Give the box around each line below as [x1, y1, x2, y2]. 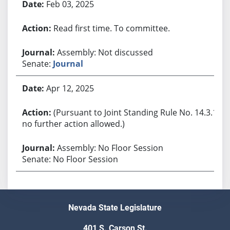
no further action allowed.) [22, 118, 125, 129]
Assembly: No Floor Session [56, 142, 163, 154]
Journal [52, 57, 83, 69]
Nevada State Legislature [68, 203, 162, 213]
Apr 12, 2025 [46, 82, 94, 94]
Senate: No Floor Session [22, 153, 118, 165]
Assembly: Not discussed [56, 46, 153, 58]
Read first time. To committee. [53, 22, 170, 34]
